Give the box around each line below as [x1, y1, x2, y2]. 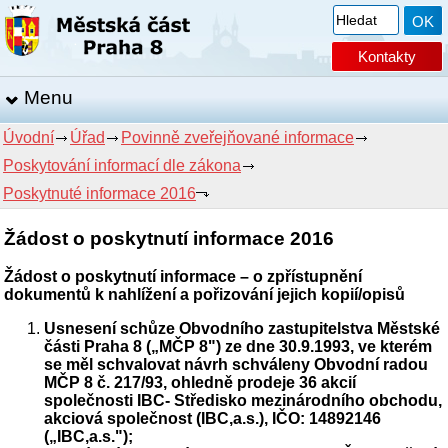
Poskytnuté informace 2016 [3, 185, 196, 202]
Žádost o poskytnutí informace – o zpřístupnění [4, 268, 363, 286]
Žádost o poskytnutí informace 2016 [4, 227, 335, 249]
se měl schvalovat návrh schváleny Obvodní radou [44, 356, 429, 374]
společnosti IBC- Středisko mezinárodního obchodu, [44, 392, 443, 410]
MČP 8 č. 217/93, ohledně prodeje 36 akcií [44, 374, 357, 392]
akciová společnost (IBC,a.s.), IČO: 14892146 [44, 410, 382, 428]
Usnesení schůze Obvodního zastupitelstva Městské [44, 320, 441, 338]
